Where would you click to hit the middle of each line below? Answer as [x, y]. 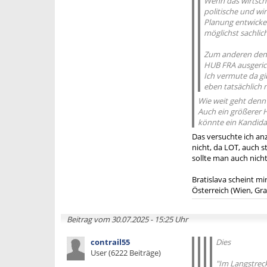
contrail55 [110, 242]
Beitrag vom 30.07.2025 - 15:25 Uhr [127, 219]
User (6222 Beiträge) [126, 253]
